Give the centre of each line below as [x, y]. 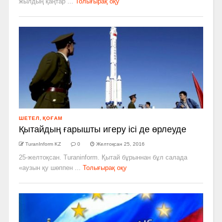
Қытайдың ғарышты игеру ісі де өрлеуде [102, 129]
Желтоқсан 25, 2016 [120, 144]
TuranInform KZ [43, 144]
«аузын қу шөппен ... [50, 167]
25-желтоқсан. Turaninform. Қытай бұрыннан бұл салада [103, 157]
